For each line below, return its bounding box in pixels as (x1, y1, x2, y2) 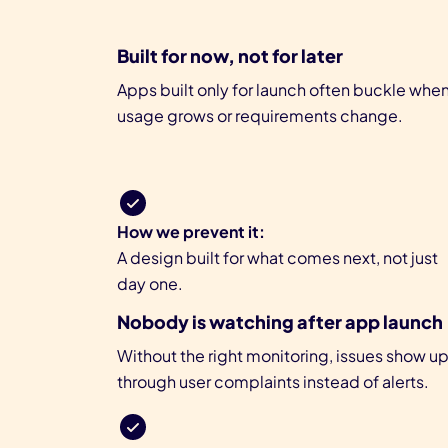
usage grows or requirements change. (117, 105, 403, 127)
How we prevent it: (117, 221, 265, 243)
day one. (117, 273, 183, 295)
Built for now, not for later (117, 44, 343, 68)
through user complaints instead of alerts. (117, 371, 429, 393)
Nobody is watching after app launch (117, 310, 443, 334)
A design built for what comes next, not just (117, 247, 438, 269)
